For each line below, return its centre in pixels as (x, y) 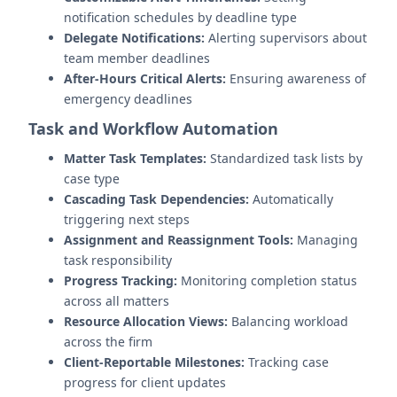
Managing (326, 240)
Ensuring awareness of (296, 78)
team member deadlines (137, 58)
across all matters (117, 301)
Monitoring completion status (267, 280)
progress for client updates (145, 382)
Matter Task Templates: (135, 158)
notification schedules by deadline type (180, 17)
